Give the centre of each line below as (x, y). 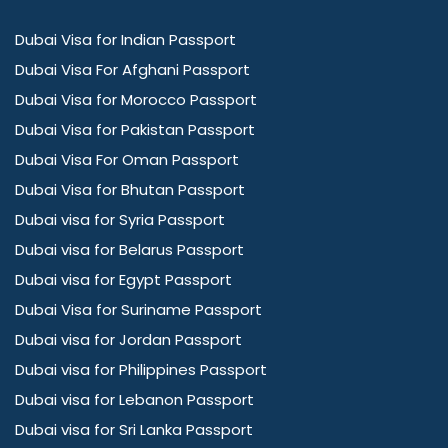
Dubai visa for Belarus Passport (129, 250)
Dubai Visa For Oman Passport (127, 160)
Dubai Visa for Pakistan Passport (135, 130)
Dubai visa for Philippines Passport (141, 370)
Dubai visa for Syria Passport (120, 220)
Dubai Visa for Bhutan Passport (130, 190)
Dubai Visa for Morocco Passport (136, 100)
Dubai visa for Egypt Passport (123, 280)
